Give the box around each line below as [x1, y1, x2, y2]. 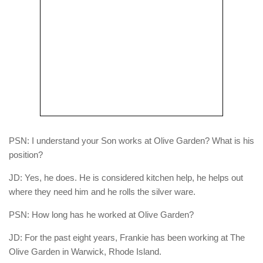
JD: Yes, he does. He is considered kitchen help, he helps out [9, 173, 243, 183]
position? [9, 150, 43, 160]
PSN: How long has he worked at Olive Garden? [9, 210, 194, 220]
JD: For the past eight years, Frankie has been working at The [9, 232, 245, 243]
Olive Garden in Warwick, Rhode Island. [9, 247, 161, 257]
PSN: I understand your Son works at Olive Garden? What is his [9, 136, 254, 146]
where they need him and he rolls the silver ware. [9, 187, 195, 197]
